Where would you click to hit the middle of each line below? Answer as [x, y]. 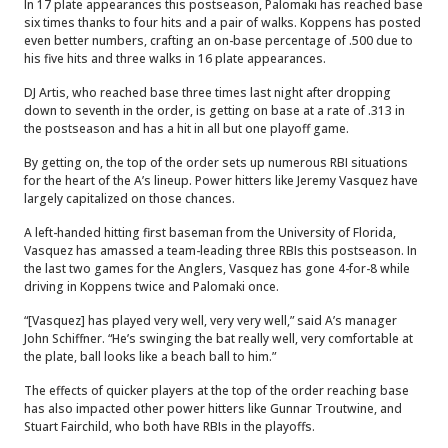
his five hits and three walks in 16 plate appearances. [175, 58]
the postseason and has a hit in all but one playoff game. [186, 128]
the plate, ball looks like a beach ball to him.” [150, 356]
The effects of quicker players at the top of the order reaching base [216, 390]
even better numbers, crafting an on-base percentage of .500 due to [218, 40]
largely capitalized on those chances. [129, 198]
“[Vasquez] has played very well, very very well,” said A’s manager [210, 320]
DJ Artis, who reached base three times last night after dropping [207, 92]
